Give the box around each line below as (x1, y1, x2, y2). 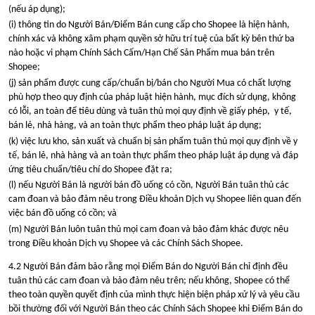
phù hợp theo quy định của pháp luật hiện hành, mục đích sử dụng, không (8, 92, 296, 103)
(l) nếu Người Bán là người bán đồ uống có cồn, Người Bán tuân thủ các (8, 180, 289, 191)
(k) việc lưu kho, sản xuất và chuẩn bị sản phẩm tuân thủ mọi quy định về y (8, 136, 297, 147)
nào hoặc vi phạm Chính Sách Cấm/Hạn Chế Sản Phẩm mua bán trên (8, 48, 274, 59)
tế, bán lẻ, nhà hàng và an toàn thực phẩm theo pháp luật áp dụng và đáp (8, 150, 298, 161)
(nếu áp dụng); (8, 4, 65, 15)
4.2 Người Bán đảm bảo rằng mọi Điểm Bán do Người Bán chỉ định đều (8, 262, 288, 273)
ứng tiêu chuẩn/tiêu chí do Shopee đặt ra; (8, 164, 172, 175)
